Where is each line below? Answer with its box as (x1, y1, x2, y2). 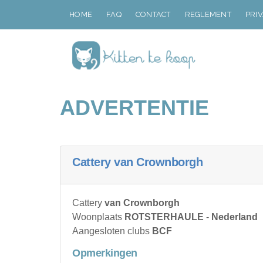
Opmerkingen (72, 247, 137, 259)
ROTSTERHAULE (124, 212, 204, 222)
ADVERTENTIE (60, 96, 209, 120)
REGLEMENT (184, 10, 231, 19)
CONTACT (135, 10, 171, 19)
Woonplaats (72, 212, 124, 222)
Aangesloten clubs (72, 226, 152, 236)
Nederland (211, 212, 258, 222)
